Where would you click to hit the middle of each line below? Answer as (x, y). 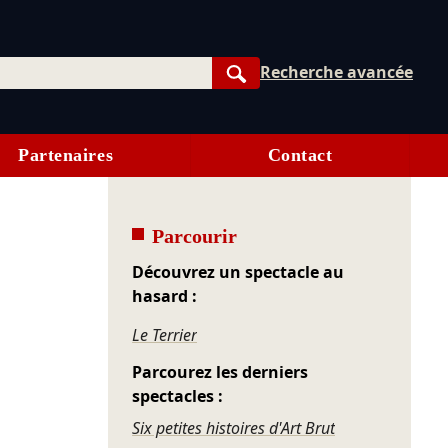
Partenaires (66, 155)
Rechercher (280, 94)
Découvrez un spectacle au (238, 272)
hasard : (165, 296)
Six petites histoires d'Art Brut (234, 428)
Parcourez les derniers (220, 372)
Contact (300, 155)
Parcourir (195, 236)
